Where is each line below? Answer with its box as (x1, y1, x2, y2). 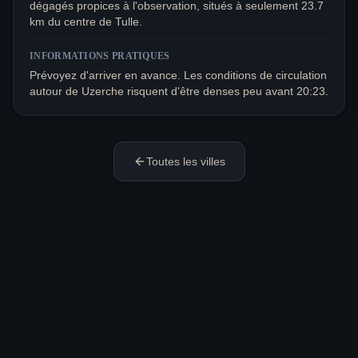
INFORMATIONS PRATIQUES (30, 50, 170, 62)
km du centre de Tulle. (30, 15, 142, 29)
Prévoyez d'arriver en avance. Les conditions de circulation (30, 69, 327, 82)
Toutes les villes (145, 155, 225, 169)
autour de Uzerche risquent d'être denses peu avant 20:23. (30, 85, 328, 98)
